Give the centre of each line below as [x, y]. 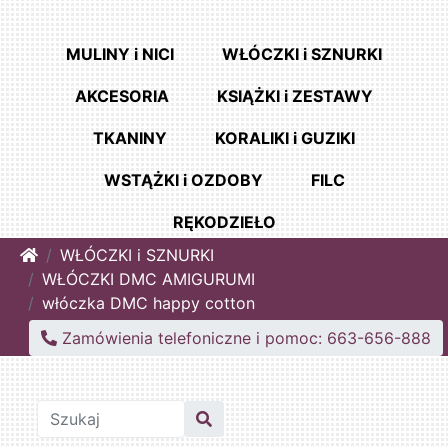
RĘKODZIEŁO [224, 222]
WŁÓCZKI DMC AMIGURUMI [148, 279]
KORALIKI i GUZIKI [285, 138]
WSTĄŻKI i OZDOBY [183, 180]
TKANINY [130, 138]
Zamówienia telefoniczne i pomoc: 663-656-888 [244, 338]
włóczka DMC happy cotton [148, 303]
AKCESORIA [122, 96]
